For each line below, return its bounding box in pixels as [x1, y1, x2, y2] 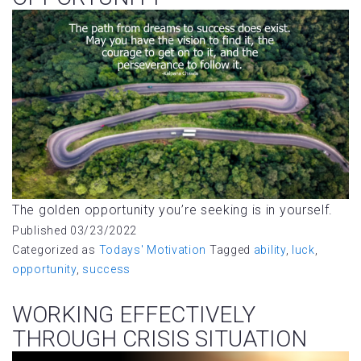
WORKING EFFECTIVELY [12, 301, 255, 329]
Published [12, 224, 70, 238]
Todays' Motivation [98, 243, 207, 257]
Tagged [209, 243, 254, 257]
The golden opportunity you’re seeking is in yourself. [12, 202, 334, 218]
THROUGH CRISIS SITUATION [12, 326, 307, 353]
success [82, 263, 131, 276]
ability [253, 243, 286, 257]
